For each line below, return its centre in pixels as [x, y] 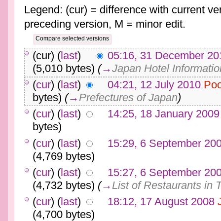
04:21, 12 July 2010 [154, 85]
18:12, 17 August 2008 [161, 202]
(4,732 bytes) [63, 185]
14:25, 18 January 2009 [163, 114]
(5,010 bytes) [63, 68]
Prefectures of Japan [128, 98]
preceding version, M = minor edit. [105, 24]
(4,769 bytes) [63, 156]
